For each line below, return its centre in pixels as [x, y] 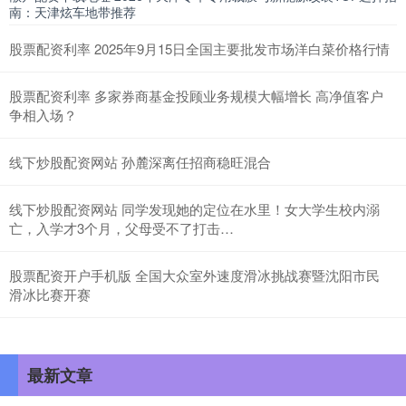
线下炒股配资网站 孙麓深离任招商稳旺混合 [140, 161]
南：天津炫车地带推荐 [72, 11]
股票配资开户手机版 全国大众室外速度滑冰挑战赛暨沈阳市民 [194, 275]
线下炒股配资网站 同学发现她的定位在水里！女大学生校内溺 [194, 208]
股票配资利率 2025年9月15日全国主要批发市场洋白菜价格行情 [199, 48]
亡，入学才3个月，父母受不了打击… [121, 227]
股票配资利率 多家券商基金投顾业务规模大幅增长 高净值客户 [196, 95]
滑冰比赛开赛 [50, 294]
